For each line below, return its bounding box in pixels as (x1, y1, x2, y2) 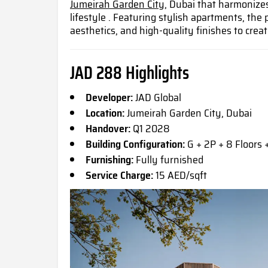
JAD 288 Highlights (70, 59, 189, 87)
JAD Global (133, 89, 181, 106)
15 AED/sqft (153, 167, 207, 184)
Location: (86, 105, 124, 122)
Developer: (86, 89, 133, 106)
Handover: (86, 120, 130, 138)
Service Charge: (86, 167, 153, 184)
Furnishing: (86, 151, 133, 169)
